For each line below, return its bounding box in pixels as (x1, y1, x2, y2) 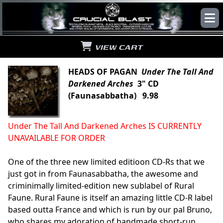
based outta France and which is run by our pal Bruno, (8, 204, 212, 215)
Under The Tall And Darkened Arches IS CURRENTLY (8, 120, 202, 131)
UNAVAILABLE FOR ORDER (8, 132, 105, 143)
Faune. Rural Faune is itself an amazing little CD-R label (8, 192, 213, 203)
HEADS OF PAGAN (68, 66, 141, 77)
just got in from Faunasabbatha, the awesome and (8, 168, 198, 179)
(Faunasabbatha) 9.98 (68, 90, 158, 101)
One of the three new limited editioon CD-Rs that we (8, 156, 205, 167)
